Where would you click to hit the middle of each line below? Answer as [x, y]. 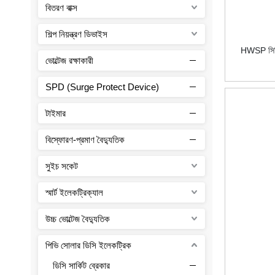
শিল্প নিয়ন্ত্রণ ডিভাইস [76, 34]
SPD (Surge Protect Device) [102, 87]
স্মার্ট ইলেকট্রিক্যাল [74, 192]
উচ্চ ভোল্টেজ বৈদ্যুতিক [78, 219]
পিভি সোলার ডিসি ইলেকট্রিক [88, 245]
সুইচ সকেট [62, 166]
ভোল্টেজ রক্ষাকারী [69, 60]
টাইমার [56, 113]
